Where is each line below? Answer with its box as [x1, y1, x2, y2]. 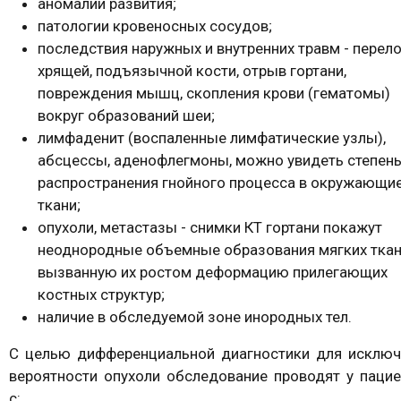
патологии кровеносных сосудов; [38, 17, 272, 36]
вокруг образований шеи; [38, 107, 215, 125]
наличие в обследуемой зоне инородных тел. [38, 308, 352, 327]
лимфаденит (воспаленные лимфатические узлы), [38, 129, 386, 148]
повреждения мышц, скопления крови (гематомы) [38, 84, 390, 103]
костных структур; [38, 286, 165, 304]
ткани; [38, 196, 81, 215]
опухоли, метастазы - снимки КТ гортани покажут [38, 218, 382, 237]
